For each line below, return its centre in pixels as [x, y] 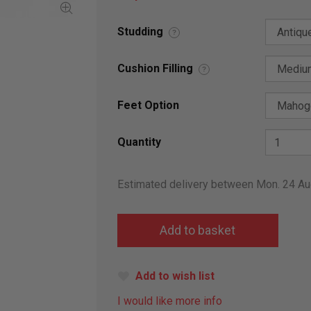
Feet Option [148, 106]
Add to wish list [175, 276]
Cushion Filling [155, 69]
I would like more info [170, 301]
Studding [140, 32]
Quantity [139, 142]
